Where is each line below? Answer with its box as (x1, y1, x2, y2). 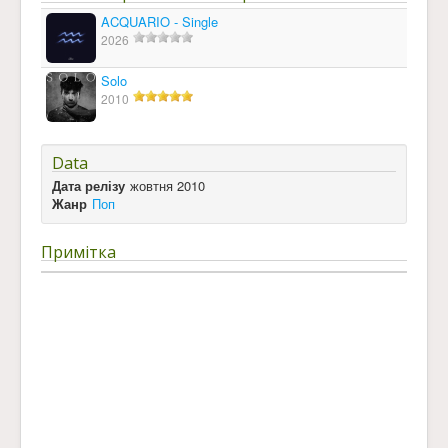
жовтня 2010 (130, 176, 205, 195)
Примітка (41, 241, 116, 263)
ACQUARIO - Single (101, 12, 218, 31)
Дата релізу (52, 176, 125, 195)
